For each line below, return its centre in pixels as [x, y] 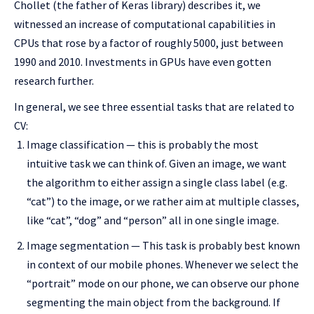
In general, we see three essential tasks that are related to [154, 107]
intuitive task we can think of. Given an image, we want [157, 164]
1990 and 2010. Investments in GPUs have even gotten [143, 62]
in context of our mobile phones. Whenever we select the [163, 265]
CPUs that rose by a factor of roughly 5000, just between [149, 43]
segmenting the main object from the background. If [153, 302]
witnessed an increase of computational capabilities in [145, 24]
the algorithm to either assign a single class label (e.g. [157, 183]
